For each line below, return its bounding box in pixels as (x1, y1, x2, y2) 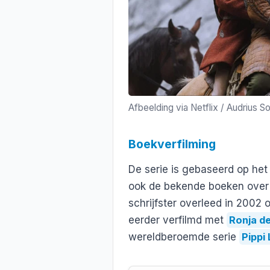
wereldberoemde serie (128, 230, 239, 243)
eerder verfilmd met (128, 213, 227, 226)
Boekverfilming (128, 137, 216, 152)
